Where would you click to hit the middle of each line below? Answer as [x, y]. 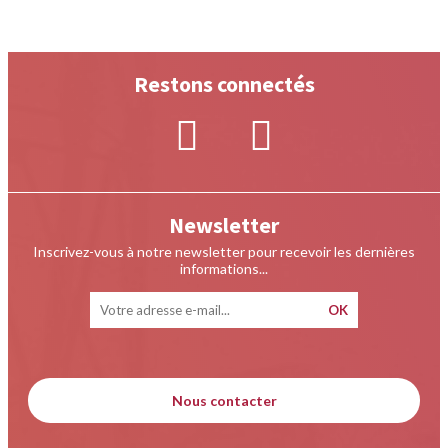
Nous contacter [224, 401]
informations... [224, 269]
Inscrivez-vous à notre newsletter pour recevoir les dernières [224, 252]
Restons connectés [224, 84]
